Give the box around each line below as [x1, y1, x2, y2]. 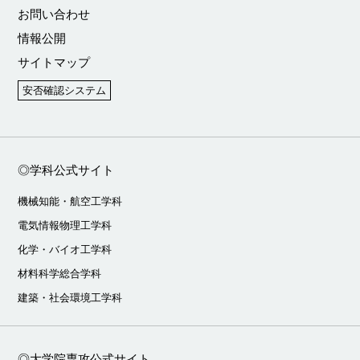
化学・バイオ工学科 [18, 243, 112, 256]
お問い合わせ [18, 7, 91, 22]
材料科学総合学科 [18, 268, 102, 280]
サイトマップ [18, 55, 91, 70]
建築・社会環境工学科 [18, 292, 123, 305]
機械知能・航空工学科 [18, 195, 123, 208]
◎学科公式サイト [18, 163, 115, 178]
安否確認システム [22, 84, 107, 97]
